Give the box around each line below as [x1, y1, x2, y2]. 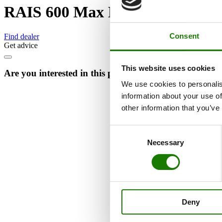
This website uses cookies [121, 64, 215, 73]
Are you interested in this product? [4, 68, 145, 79]
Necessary [147, 138, 184, 147]
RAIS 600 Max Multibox [4, 3, 171, 21]
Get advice [4, 41, 38, 50]
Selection [110, 138, 140, 147]
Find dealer [4, 32, 39, 41]
